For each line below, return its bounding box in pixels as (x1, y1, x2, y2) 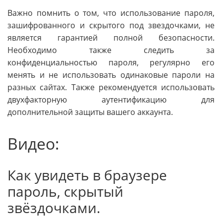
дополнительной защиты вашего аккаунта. (7, 106, 173, 117)
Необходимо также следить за (7, 44, 215, 55)
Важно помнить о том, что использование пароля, (7, 7, 215, 18)
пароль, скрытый (7, 181, 123, 201)
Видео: (7, 132, 59, 154)
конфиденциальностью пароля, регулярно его (7, 56, 215, 68)
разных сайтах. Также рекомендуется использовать (7, 81, 215, 93)
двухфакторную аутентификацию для (7, 94, 215, 105)
